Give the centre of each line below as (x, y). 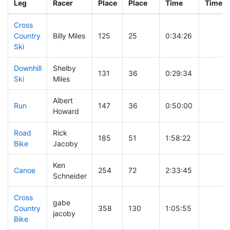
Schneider (70, 176)
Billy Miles (69, 36)
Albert (63, 101)
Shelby (64, 68)
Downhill (27, 68)
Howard (66, 111)
